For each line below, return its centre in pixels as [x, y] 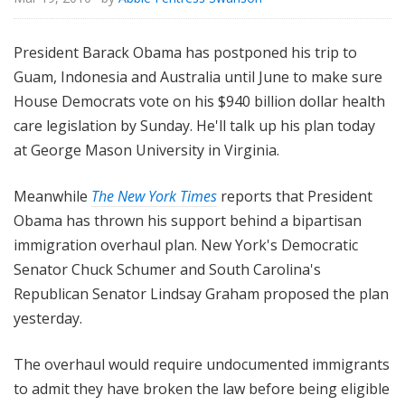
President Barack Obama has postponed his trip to [185, 53]
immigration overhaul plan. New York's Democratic [186, 245]
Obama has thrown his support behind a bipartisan [188, 221]
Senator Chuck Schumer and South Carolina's [167, 270]
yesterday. [48, 319]
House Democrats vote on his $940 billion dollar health [199, 102]
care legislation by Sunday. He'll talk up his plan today [194, 126]
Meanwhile [52, 197]
